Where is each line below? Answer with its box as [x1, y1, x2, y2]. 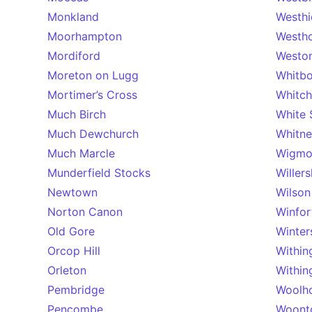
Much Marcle [47, 146, 115, 160]
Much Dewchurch [47, 127, 139, 141]
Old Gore [47, 224, 95, 238]
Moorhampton [47, 29, 122, 43]
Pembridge [47, 283, 104, 297]
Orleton [47, 263, 86, 277]
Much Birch [47, 107, 106, 121]
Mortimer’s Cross [47, 88, 137, 102]
